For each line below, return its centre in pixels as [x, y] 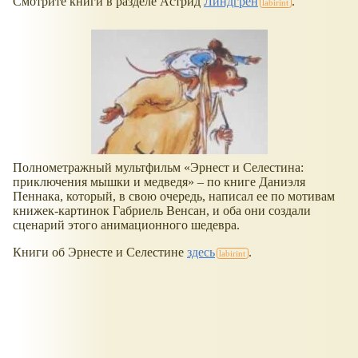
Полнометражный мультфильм [98, 168]
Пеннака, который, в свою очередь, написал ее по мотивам [174, 197]
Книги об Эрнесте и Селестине [100, 253]
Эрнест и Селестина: [247, 168]
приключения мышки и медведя [100, 182]
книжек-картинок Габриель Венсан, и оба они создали [162, 211]
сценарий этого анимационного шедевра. [126, 225]
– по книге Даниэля [250, 182]
